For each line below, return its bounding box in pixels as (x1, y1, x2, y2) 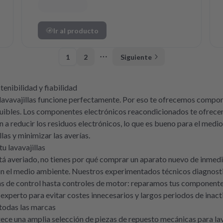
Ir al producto (53, 26, 99, 35)
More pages (103, 57, 144, 67)
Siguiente (120, 52, 152, 61)
